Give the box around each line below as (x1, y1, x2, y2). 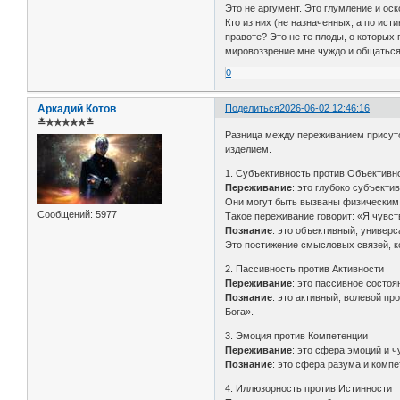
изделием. (225, 143, 272, 154)
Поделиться (225, 103, 280, 114)
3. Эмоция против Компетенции (225, 329, 369, 341)
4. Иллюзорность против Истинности (225, 382, 393, 394)
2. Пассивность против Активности (225, 262, 385, 274)
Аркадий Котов (37, 103, 116, 116)
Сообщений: (37, 208, 93, 220)
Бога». (225, 305, 254, 317)
